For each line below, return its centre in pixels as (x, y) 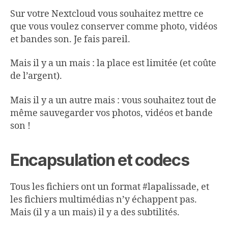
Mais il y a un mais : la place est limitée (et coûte (113, 63)
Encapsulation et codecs (100, 160)
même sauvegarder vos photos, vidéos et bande (111, 113)
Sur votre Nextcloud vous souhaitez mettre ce (107, 14)
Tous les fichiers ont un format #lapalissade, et (110, 187)
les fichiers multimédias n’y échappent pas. (104, 199)
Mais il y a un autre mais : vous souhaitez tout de (113, 100)
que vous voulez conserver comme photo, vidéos (114, 26)
